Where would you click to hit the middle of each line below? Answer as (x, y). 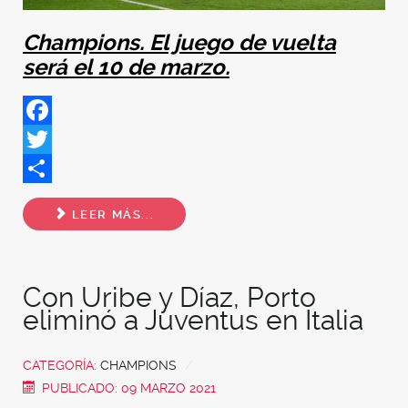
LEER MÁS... (111, 214)
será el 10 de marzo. (126, 68)
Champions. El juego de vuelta (179, 43)
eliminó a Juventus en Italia (193, 321)
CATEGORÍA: (61, 366)
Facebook (56, 139)
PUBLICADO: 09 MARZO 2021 (129, 388)
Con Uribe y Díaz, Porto (169, 298)
